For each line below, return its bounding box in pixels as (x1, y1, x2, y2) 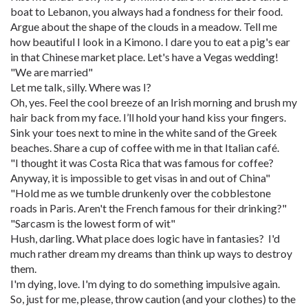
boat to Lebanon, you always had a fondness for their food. (10, 5, 285, 18)
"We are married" (10, 65, 93, 78)
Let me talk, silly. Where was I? (10, 80, 151, 93)
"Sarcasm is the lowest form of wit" (10, 217, 175, 230)
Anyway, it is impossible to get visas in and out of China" (10, 171, 270, 184)
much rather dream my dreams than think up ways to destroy (10, 247, 292, 260)
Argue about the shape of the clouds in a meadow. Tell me (10, 20, 277, 33)
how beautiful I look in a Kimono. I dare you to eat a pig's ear (10, 35, 290, 48)
